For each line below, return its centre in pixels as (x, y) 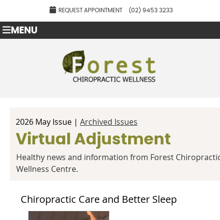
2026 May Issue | (48, 122)
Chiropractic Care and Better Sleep (99, 199)
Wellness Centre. (47, 169)
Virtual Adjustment (93, 140)
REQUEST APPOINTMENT (90, 10)
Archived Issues (109, 122)
